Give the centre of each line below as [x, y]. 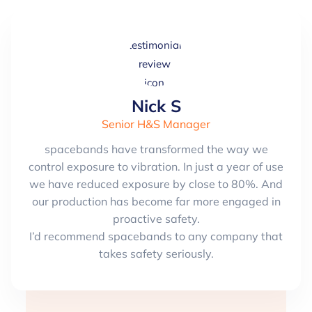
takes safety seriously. [156, 253]
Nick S [156, 106]
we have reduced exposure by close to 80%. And [156, 184]
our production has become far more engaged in [156, 201]
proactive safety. [156, 218]
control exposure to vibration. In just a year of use [156, 166]
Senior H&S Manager [156, 124]
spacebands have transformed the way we [156, 149]
